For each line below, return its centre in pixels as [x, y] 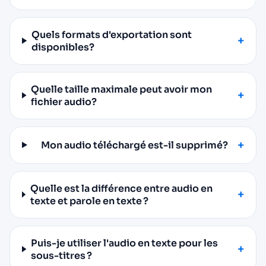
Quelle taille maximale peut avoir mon [122, 89]
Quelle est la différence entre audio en [121, 188]
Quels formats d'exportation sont [112, 34]
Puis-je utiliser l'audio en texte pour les [125, 243]
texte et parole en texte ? [89, 201]
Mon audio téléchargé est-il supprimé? [135, 145]
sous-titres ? [62, 255]
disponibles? [63, 47]
